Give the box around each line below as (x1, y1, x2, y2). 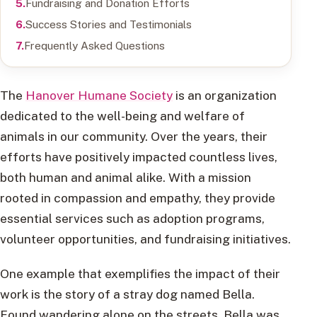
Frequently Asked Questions (23, 38, 165, 52)
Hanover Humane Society (25, 87, 173, 103)
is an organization (173, 87, 277, 103)
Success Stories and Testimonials (25, 17, 192, 30)
